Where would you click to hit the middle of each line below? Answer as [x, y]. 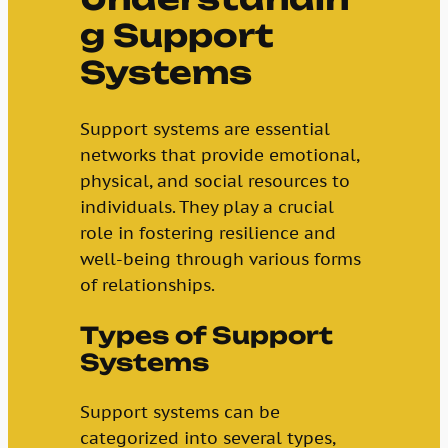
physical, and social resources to [214, 181]
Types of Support [206, 335]
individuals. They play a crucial [206, 207]
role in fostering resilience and [207, 233]
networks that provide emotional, [219, 155]
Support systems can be [179, 411]
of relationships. [147, 285]
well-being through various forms [220, 259]
